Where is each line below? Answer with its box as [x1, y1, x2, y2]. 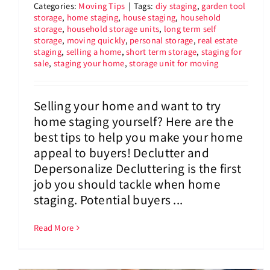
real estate [198, 34, 238, 46]
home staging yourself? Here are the [34, 113, 234, 130]
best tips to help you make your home [34, 128, 243, 145]
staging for [201, 46, 242, 58]
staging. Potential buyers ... [34, 191, 183, 208]
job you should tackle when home [34, 175, 221, 192]
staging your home [53, 57, 125, 69]
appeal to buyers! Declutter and [34, 144, 209, 161]
